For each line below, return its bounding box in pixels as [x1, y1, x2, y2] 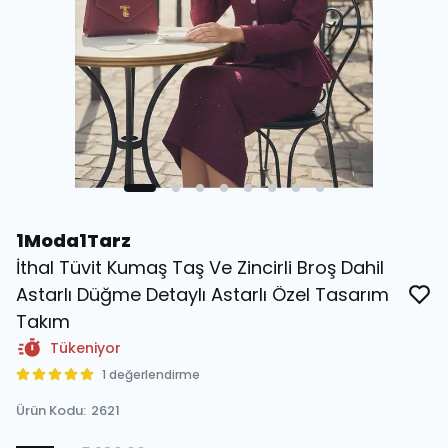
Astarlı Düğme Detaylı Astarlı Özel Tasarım [16, 282, 389, 307]
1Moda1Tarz [16, 228, 131, 253]
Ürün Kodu [16, 401, 83, 420]
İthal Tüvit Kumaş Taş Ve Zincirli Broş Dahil [16, 255, 384, 280]
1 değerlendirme [102, 366, 200, 383]
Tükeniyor [50, 338, 121, 358]
